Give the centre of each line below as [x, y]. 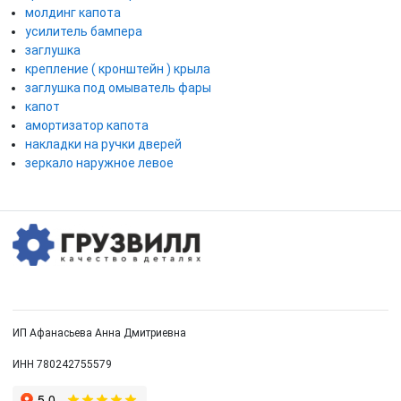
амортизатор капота [87, 126]
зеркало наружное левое [99, 163]
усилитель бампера [84, 32]
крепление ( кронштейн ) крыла [118, 69]
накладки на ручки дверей [103, 145]
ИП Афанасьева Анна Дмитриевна [99, 333]
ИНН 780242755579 [62, 364]
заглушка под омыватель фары [118, 88]
